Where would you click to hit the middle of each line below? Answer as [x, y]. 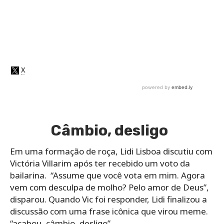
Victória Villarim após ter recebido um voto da [100, 163]
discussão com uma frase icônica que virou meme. [109, 211]
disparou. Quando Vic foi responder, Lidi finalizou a [108, 199]
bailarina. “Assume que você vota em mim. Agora [107, 175]
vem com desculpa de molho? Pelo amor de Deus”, [109, 187]
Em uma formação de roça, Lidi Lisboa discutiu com [111, 151]
